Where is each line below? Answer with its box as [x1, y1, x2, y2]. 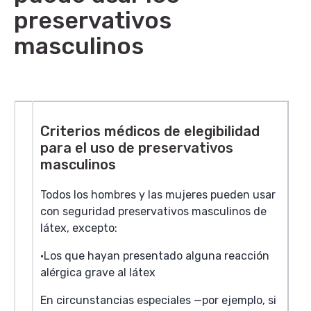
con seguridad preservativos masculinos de [40, 205, 267, 218]
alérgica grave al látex [40, 266, 155, 279]
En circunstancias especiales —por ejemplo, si [40, 294, 276, 307]
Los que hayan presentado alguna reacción [44, 249, 269, 262]
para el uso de [40, 140, 135, 156]
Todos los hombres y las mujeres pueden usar [40, 188, 276, 201]
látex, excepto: [40, 221, 117, 235]
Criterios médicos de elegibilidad [40, 123, 260, 140]
